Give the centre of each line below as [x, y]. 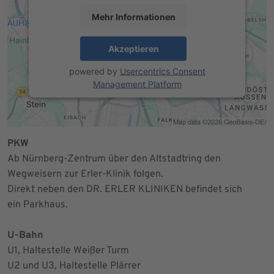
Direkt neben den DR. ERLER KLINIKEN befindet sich [125, 189]
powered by [94, 71]
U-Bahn [25, 235]
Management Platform [137, 84]
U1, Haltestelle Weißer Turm [68, 250]
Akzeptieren [133, 48]
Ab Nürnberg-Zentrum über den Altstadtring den [114, 159]
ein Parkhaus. [38, 205]
